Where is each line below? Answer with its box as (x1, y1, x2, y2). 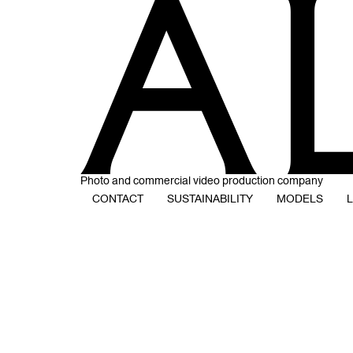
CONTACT (92, 192, 143, 206)
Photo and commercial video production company (80, 174, 323, 188)
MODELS (277, 192, 323, 206)
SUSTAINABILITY (167, 192, 253, 206)
